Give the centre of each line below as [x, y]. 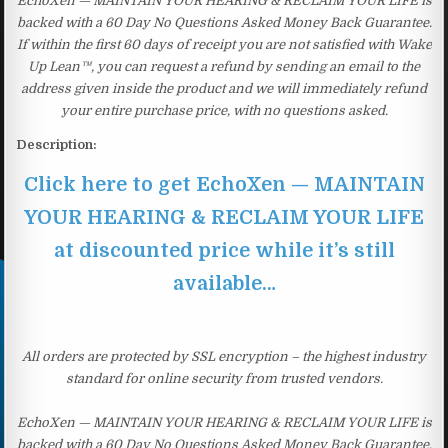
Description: [57, 144]
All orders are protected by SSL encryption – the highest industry [224, 356]
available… [224, 283]
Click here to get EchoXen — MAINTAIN [224, 184]
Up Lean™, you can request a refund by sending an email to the [224, 66]
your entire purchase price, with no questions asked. [224, 110]
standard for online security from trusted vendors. [224, 378]
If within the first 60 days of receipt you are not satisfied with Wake [224, 44]
